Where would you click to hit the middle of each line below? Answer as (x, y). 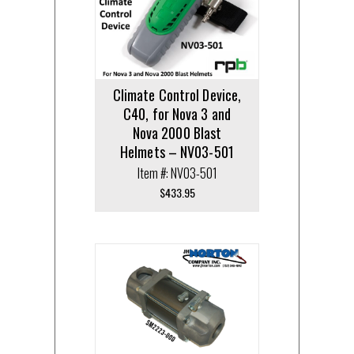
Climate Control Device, (177, 94)
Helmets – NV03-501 (177, 151)
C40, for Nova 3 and (177, 113)
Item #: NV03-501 (177, 173)
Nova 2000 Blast (177, 132)
